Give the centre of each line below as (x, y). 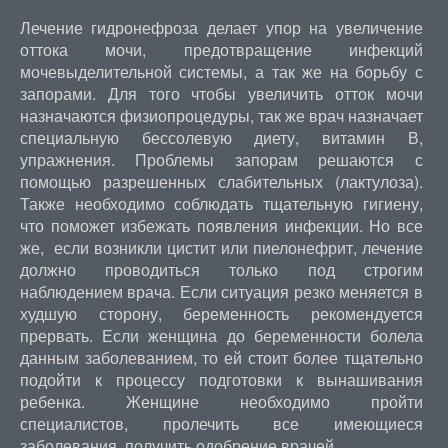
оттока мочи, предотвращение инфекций (221, 49)
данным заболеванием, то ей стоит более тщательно (221, 357)
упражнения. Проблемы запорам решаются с (221, 159)
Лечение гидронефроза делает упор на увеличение (221, 27)
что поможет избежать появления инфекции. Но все (221, 225)
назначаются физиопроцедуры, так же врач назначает (221, 115)
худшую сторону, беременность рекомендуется (221, 313)
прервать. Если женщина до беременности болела (221, 335)
